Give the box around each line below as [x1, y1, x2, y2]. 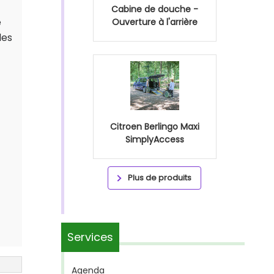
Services [67, 229, 113, 245]
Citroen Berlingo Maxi [109, 120, 199, 133]
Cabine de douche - [111, 3, 198, 15]
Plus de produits [128, 172, 191, 183]
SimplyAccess [125, 133, 184, 146]
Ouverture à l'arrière [111, 16, 198, 28]
